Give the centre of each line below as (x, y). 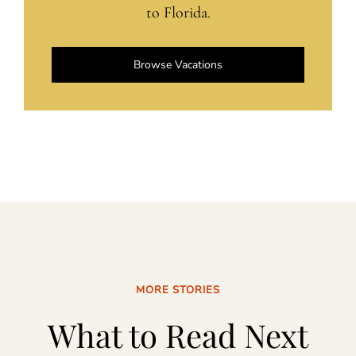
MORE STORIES (178, 290)
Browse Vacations (178, 65)
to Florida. (178, 13)
